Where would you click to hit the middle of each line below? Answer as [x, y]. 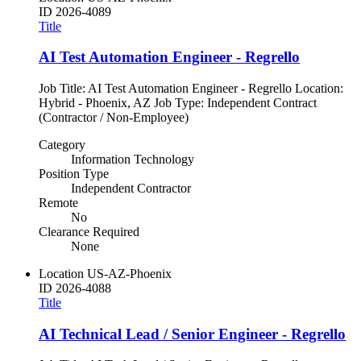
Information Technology [133, 159]
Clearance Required [89, 232]
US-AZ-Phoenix [129, 274]
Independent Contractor [131, 188]
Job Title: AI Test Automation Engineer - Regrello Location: [191, 88]
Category [62, 145]
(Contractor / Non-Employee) [114, 117]
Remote [58, 203]
